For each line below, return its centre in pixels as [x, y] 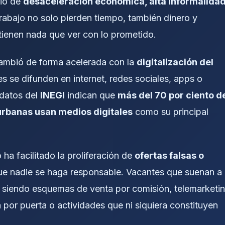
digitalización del [175, 62]
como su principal [171, 111]
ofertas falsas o [169, 156]
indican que [91, 95]
